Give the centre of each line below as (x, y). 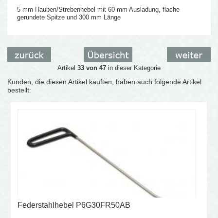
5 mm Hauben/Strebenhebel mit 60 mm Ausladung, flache (99, 9)
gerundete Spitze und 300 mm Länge (69, 17)
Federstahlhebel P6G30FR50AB (74, 205)
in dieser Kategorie (133, 68)
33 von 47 (91, 68)
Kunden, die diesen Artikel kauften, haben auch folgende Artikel (105, 82)
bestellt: (19, 90)
